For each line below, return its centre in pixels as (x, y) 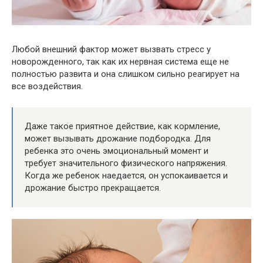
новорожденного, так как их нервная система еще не (120, 61)
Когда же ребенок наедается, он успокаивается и (126, 175)
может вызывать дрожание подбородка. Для (118, 138)
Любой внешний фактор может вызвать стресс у (111, 49)
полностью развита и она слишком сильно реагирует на (126, 74)
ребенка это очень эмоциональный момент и (117, 151)
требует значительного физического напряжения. (126, 163)
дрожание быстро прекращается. (93, 188)
